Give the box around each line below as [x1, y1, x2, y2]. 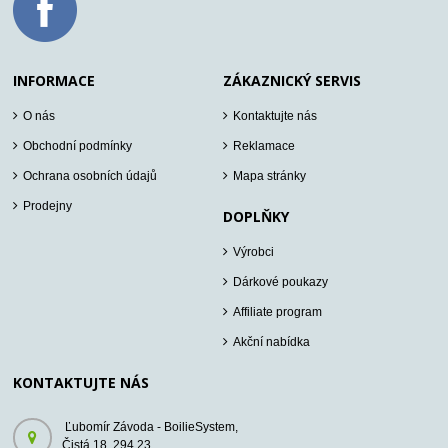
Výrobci [233, 245, 275, 260]
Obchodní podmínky [23, 139, 133, 154]
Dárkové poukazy [233, 275, 329, 290]
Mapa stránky [233, 169, 307, 184]
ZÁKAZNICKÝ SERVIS [223, 71, 362, 91]
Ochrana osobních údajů [23, 169, 158, 184]
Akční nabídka [233, 335, 311, 350]
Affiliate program [233, 305, 323, 320]
